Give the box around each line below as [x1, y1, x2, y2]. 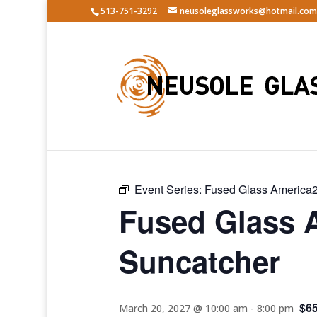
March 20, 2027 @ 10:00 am [119, 301, 248, 315]
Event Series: [134, 181, 204, 197]
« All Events [119, 132, 183, 149]
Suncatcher [119, 240, 280, 282]
